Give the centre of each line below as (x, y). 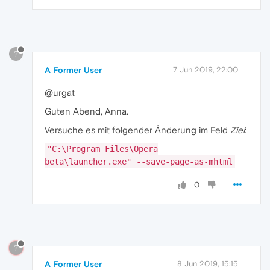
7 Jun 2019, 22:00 (206, 69)
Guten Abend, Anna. (86, 111)
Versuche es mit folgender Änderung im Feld (137, 130)
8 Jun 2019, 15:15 (208, 263)
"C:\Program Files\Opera (102, 149)
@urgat (60, 92)
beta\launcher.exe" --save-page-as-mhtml (139, 161)
